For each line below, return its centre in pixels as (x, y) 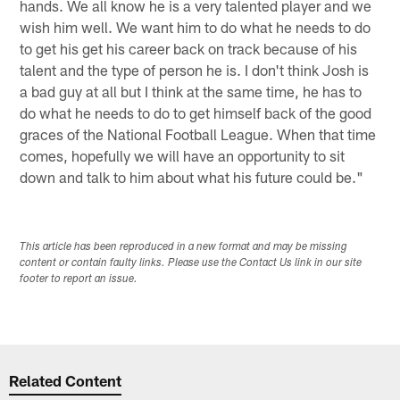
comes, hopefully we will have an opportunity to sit (183, 156)
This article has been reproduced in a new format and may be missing (184, 248)
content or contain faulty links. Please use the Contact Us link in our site (191, 264)
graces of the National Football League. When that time (198, 134)
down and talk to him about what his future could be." (192, 177)
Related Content (66, 380)
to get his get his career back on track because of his (189, 49)
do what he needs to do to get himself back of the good (196, 113)
